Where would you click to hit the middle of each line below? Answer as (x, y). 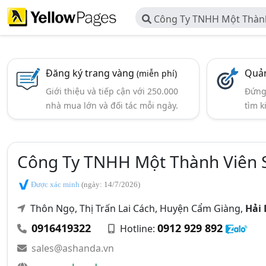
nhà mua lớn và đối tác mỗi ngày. (112, 105)
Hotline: (137, 228)
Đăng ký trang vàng (91, 73)
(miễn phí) (157, 73)
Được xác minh (55, 184)
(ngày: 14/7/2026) (111, 184)
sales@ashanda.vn (73, 248)
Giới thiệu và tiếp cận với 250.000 (112, 91)
